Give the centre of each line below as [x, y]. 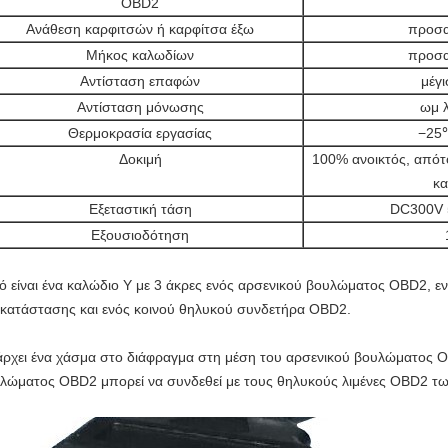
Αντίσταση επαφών [140, 81]
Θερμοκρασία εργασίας [140, 133]
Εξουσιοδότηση [140, 235]
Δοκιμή [140, 159]
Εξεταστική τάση [140, 209]
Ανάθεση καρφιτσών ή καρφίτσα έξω [140, 29]
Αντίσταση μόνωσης [140, 107]
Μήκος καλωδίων [140, 55]
